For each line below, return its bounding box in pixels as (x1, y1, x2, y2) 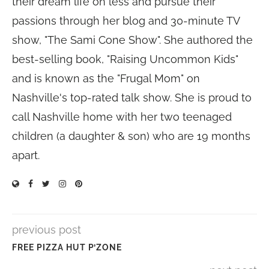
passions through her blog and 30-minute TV (12, 14, 240, 27)
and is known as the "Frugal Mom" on (12, 72, 200, 85)
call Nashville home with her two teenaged (12, 110, 232, 123)
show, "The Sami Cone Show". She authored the (12, 34, 253, 46)
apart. (12, 149, 40, 162)
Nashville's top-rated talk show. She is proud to (12, 91, 252, 104)
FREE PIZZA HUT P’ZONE (12, 243, 122, 252)
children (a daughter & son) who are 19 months (12, 130, 250, 142)
